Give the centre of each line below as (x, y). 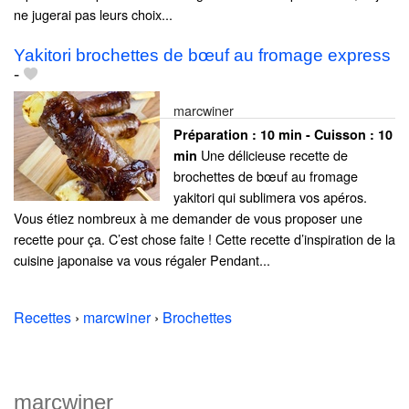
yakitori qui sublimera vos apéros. (270, 197)
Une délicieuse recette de (273, 155)
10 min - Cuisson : (319, 135)
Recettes (42, 318)
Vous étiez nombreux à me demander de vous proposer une (188, 218)
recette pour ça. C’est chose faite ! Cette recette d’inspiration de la (204, 239)
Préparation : (217, 135)
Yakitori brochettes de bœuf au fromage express (202, 56)
